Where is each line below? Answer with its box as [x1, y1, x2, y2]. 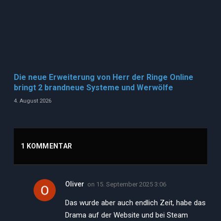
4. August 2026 [14, 97, 51, 104]
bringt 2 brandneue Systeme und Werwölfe [14, 82, 173, 92]
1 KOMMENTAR [21, 142, 73, 150]
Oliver [65, 180, 84, 188]
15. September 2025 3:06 [96, 180, 166, 188]
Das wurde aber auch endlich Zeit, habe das [65, 198, 206, 207]
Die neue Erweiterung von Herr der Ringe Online [14, 72, 193, 82]
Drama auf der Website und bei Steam [65, 210, 188, 220]
